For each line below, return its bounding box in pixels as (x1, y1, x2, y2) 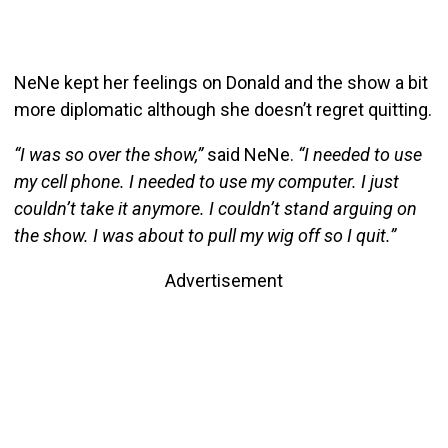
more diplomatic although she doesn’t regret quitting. (13, 98, 432, 120)
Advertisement (165, 269, 283, 291)
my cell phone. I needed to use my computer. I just (13, 170, 399, 192)
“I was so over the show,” (13, 143, 203, 165)
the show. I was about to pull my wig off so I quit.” (13, 224, 396, 246)
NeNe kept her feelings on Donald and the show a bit (13, 71, 428, 93)
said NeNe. (202, 143, 298, 165)
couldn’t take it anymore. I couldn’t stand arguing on (13, 197, 417, 219)
